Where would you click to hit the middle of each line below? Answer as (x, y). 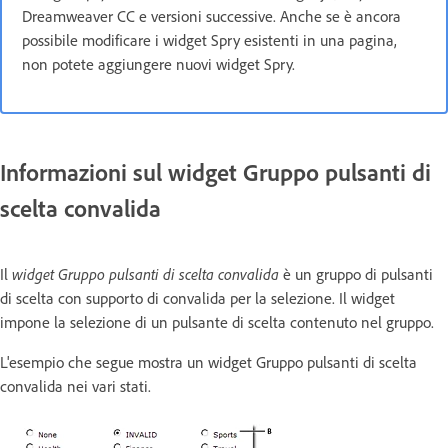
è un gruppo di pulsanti (356, 273)
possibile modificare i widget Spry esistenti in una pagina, (209, 40)
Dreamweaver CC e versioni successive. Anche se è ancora (211, 16)
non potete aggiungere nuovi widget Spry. (158, 64)
